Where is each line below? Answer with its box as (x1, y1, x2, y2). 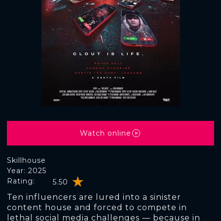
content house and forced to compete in (7, 203, 187, 212)
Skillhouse (7, 156, 46, 165)
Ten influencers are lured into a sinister (7, 192, 181, 202)
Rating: (7, 177, 35, 185)
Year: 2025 (7, 166, 46, 175)
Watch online (80, 128, 131, 138)
